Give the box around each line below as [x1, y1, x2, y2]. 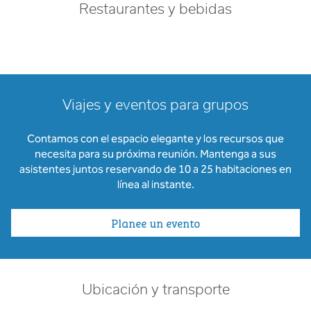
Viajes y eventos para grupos [62, 99, 249, 112]
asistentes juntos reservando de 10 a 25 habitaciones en [19, 162, 292, 176]
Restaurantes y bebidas [79, 3, 232, 17]
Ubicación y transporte [81, 283, 230, 297]
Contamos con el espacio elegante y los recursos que [27, 132, 284, 145]
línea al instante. [117, 178, 194, 191]
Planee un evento [111, 215, 200, 231]
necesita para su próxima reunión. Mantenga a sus [35, 147, 276, 160]
